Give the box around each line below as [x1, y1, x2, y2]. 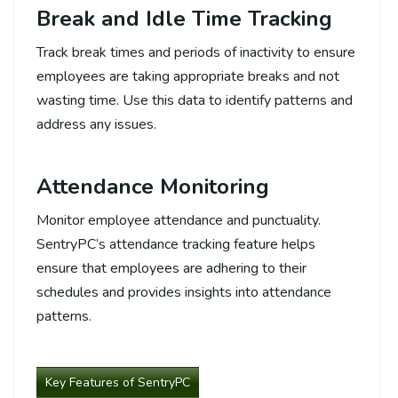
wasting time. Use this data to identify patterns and [36, 90, 353, 110]
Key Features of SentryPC [45, 373, 190, 391]
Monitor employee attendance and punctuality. [36, 210, 321, 230]
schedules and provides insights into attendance [36, 282, 331, 302]
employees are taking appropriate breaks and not [36, 66, 339, 86]
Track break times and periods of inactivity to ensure [36, 42, 355, 62]
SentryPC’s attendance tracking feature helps [36, 234, 315, 254]
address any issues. [36, 114, 156, 134]
